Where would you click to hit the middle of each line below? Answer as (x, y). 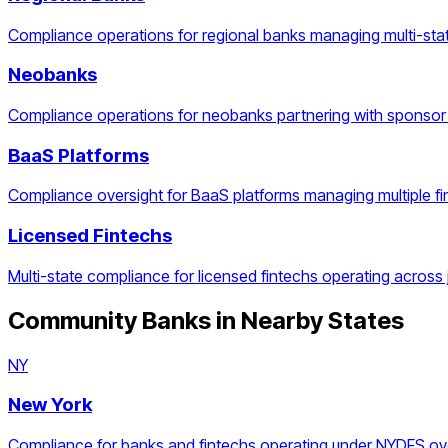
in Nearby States (307, 320)
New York (50, 405)
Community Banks (109, 320)
